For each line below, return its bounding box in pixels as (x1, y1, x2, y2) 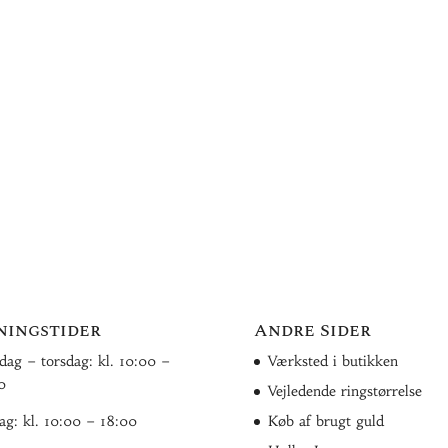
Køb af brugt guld (267, 412, 384, 430)
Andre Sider (253, 317, 371, 344)
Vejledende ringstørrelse (267, 382, 422, 400)
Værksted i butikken (267, 352, 398, 370)
